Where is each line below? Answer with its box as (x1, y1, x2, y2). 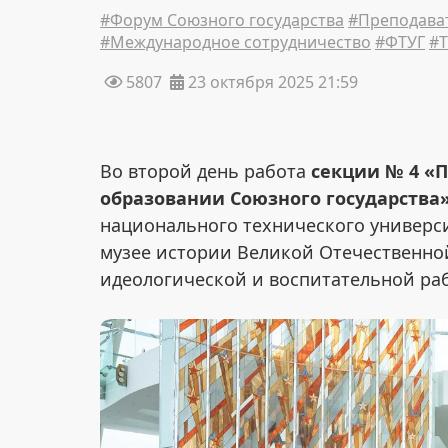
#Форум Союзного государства (100, 9, 344, 32)
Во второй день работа (100, 159, 311, 184)
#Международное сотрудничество (100, 31, 371, 54)
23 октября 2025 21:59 (184, 71, 358, 94)
